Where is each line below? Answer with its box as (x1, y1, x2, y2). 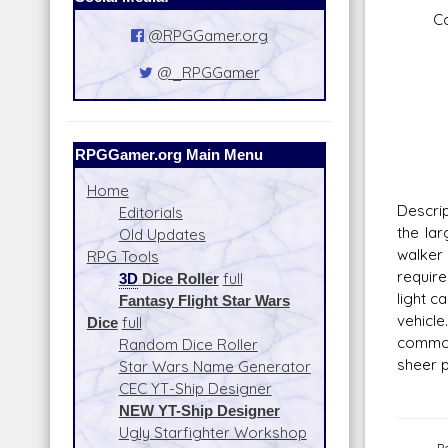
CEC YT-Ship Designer (118, 378, 272, 398)
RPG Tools (86, 246, 159, 266)
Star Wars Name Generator (118, 356, 311, 376)
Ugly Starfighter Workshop (118, 422, 307, 442)
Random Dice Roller (118, 334, 258, 354)
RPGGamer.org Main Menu (74, 144, 263, 164)
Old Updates (118, 224, 206, 244)
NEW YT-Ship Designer (118, 400, 280, 420)
